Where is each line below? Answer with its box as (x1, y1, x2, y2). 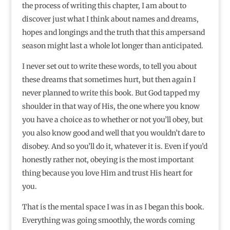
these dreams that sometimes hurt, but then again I (22, 75, 196, 85)
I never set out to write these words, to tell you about (22, 62, 197, 71)
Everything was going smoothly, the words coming (22, 216, 195, 225)
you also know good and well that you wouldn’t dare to (22, 128, 205, 138)
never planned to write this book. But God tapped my (22, 88, 200, 98)
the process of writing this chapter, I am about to (22, 1, 186, 11)
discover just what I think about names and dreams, (22, 14, 199, 24)
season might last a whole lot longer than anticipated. (22, 41, 203, 51)
